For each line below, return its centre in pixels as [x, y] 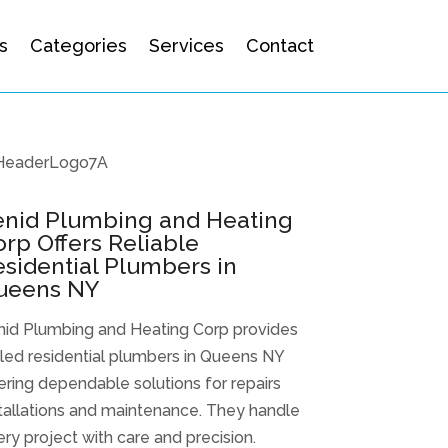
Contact [279, 45]
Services [186, 45]
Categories [78, 45]
